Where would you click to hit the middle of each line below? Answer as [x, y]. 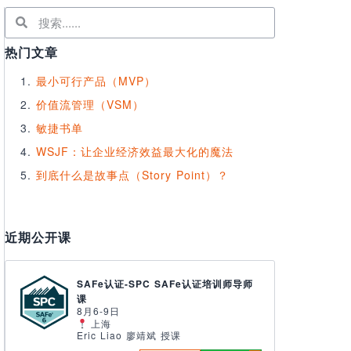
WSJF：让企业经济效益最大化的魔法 [135, 151]
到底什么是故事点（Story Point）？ [132, 174]
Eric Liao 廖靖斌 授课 [128, 335]
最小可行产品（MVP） [96, 80]
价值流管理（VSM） [90, 104]
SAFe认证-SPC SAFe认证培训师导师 [165, 283]
